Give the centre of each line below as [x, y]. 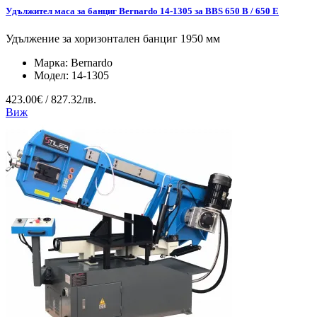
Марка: [52, 62]
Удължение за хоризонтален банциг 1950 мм [113, 38]
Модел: [53, 75]
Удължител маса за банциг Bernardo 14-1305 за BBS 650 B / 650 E [142, 11]
